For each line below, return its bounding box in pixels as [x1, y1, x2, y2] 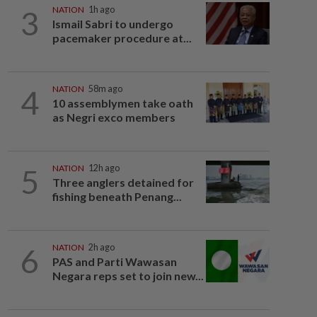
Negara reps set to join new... [52, 269, 204, 282]
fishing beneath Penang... [52, 190, 182, 203]
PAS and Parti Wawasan [52, 255, 177, 268]
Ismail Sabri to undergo [52, 17, 173, 30]
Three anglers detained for [52, 175, 194, 189]
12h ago [88, 163, 120, 173]
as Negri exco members [52, 110, 175, 124]
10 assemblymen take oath [52, 96, 193, 110]
